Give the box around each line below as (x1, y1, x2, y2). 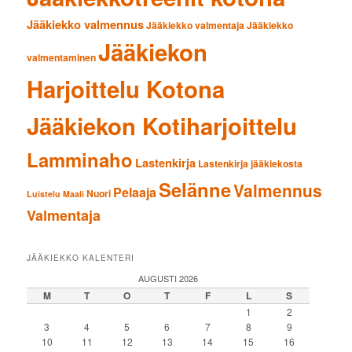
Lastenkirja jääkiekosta (198, 156, 303, 170)
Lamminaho (27, 145, 134, 173)
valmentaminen (27, 49, 97, 64)
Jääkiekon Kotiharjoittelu (27, 108, 298, 142)
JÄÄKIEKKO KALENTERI (27, 252, 135, 264)
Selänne (159, 175, 232, 203)
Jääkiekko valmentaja (146, 17, 245, 32)
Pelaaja (113, 182, 157, 201)
